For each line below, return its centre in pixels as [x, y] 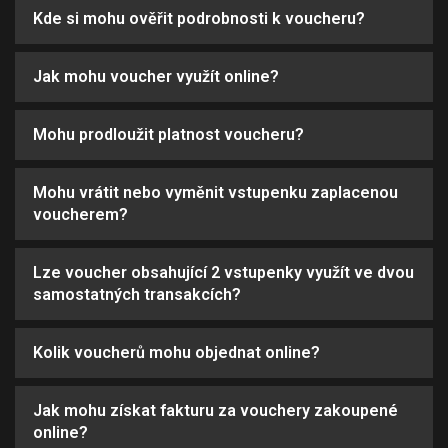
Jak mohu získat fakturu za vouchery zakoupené [215, 410]
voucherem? [80, 214]
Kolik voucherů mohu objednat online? [176, 352]
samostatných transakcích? [137, 294]
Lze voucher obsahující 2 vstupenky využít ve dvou [223, 272]
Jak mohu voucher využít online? [156, 76]
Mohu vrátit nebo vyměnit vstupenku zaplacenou [215, 192]
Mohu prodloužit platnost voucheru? [168, 134]
